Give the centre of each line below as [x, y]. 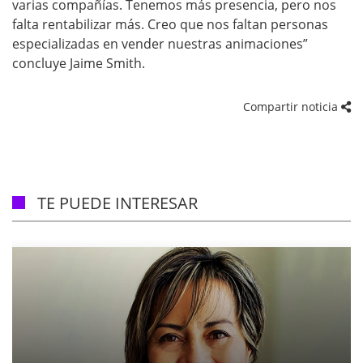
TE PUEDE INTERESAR [117, 203]
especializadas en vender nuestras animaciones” [160, 44]
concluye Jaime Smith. [79, 63]
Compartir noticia [292, 107]
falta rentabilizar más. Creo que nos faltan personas [170, 24]
